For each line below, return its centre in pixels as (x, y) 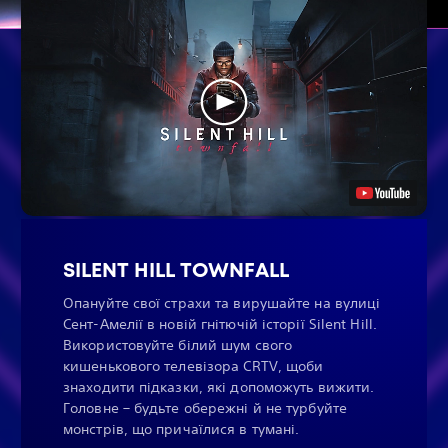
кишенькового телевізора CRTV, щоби (193, 366)
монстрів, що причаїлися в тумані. (181, 429)
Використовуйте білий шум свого (178, 345)
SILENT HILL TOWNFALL (176, 270)
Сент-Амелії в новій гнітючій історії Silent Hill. (220, 324)
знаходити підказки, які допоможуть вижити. (219, 387)
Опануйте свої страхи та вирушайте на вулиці (222, 303)
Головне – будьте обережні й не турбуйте (205, 408)
